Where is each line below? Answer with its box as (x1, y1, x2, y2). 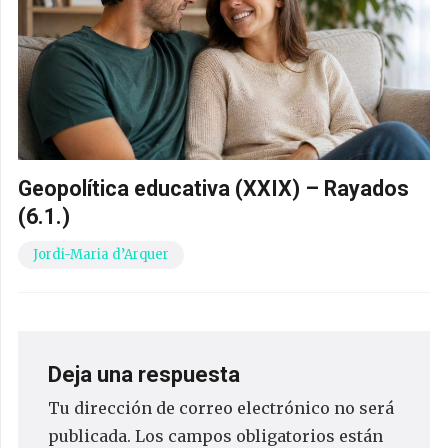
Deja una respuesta (48, 361, 245, 387)
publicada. (48, 425, 131, 446)
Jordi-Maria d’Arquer (33, 245, 169, 263)
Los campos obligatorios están (135, 425, 383, 446)
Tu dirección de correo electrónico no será (48, 397, 394, 418)
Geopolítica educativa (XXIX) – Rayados (18, 175, 409, 201)
